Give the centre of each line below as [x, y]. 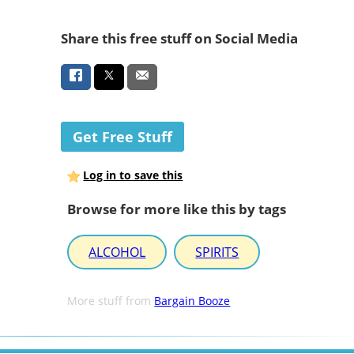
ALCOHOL [117, 252]
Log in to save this [133, 175]
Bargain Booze [192, 301]
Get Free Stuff [122, 137]
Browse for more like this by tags [177, 209]
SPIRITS [217, 252]
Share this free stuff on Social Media [179, 38]
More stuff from [111, 301]
